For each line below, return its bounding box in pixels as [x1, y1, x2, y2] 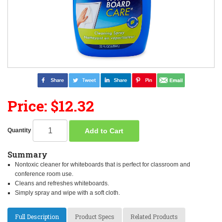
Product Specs [75, 213, 114, 221]
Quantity [7, 126, 31, 134]
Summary [7, 149, 48, 160]
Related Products [130, 213, 178, 221]
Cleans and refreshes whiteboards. [15, 180, 109, 187]
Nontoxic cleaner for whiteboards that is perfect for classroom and [15, 161, 190, 168]
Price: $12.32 [7, 96, 94, 115]
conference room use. [15, 170, 73, 177]
